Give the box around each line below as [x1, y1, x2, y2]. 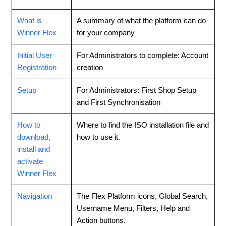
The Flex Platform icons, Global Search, [76, 191, 208, 200]
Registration [17, 63, 56, 72]
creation [76, 63, 103, 72]
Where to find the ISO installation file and [76, 120, 209, 129]
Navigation [17, 191, 52, 200]
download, [17, 132, 50, 141]
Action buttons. [76, 215, 126, 224]
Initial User [17, 50, 52, 60]
